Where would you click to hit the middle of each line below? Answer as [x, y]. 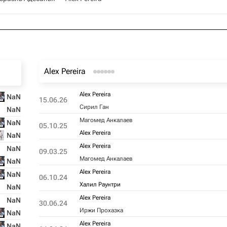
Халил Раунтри [100, 184]
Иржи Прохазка [101, 210]
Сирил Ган [94, 107]
